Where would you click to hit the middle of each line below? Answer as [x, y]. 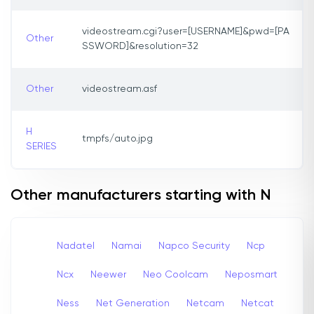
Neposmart [251, 274]
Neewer [108, 274]
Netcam [205, 303]
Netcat [258, 303]
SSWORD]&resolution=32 [140, 47]
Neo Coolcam [176, 274]
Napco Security [194, 246]
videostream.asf [120, 89]
